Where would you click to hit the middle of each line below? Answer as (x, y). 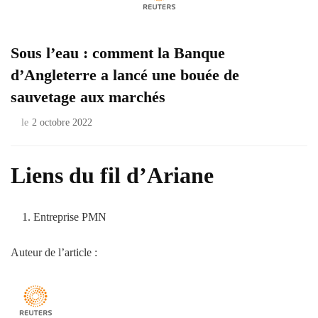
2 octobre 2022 (62, 122)
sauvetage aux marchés (88, 97)
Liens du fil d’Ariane (112, 175)
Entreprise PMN (70, 216)
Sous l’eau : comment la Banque (118, 53)
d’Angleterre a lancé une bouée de (125, 75)
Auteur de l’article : (54, 252)
